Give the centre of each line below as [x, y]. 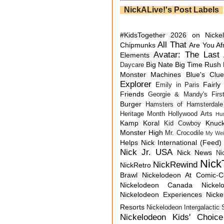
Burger [131, 104]
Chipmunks [138, 45]
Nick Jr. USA [146, 152]
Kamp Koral [140, 123]
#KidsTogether [143, 35]
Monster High [141, 132]
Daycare [132, 65]
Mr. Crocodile [184, 133]
